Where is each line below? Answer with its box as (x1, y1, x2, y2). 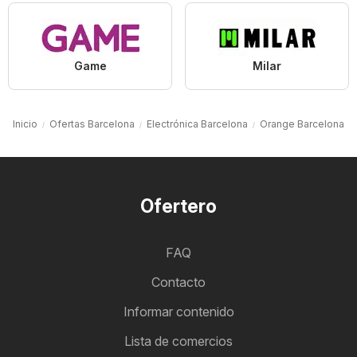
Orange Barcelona (260, 118, 344, 131)
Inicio (13, 118, 37, 131)
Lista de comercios (124, 333, 233, 350)
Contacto (151, 274, 206, 291)
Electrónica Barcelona (147, 118, 248, 131)
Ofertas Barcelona (49, 118, 135, 131)
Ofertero (140, 195, 217, 218)
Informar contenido (123, 304, 234, 320)
